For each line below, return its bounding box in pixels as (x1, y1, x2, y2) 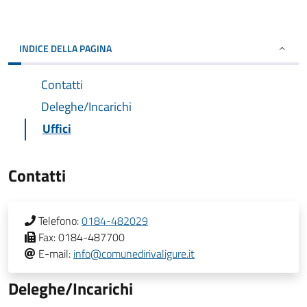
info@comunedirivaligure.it (73, 245, 195, 262)
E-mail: (38, 245, 71, 262)
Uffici (42, 119, 71, 138)
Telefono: (38, 212, 79, 229)
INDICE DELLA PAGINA (19, 41, 112, 56)
